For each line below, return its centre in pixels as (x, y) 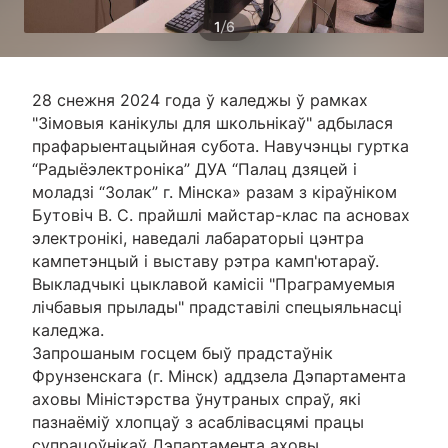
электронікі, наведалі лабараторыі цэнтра (198, 237)
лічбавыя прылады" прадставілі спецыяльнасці (217, 306)
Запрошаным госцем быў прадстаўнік (182, 352)
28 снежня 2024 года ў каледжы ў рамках (200, 99)
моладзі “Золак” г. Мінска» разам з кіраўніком (214, 191)
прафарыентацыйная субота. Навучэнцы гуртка (220, 145)
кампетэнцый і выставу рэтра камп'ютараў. (205, 260)
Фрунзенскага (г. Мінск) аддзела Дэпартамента (219, 375)
